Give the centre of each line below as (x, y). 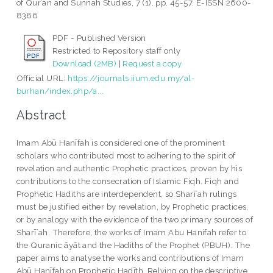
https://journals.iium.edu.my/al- (132, 78)
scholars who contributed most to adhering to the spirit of (126, 155)
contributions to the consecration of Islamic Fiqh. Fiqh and (128, 181)
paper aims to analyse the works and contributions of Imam (130, 257)
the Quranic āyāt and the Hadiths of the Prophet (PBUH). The (133, 245)
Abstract (41, 115)
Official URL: (42, 78)
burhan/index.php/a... (60, 91)
